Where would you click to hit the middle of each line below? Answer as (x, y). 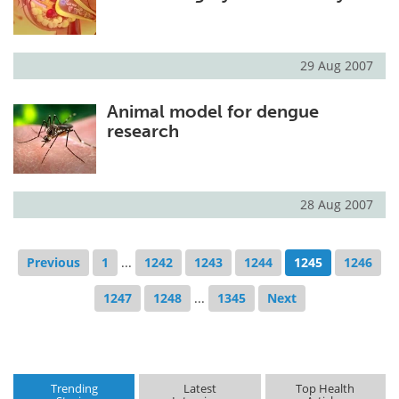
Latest (199, 389)
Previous (53, 262)
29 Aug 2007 (337, 66)
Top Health (326, 389)
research (142, 131)
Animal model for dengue (212, 112)
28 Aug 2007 (337, 204)
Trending (74, 389)
